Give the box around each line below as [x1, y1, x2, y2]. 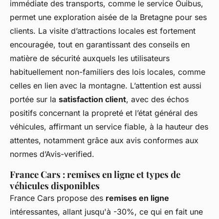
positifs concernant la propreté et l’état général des [10, 108, 197, 118]
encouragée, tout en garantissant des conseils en [10, 39, 190, 49]
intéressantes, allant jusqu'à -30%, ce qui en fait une [10, 206, 203, 217]
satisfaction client [59, 94, 126, 104]
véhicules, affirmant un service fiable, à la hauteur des [10, 121, 208, 131]
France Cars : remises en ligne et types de [10, 168, 180, 180]
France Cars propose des [10, 193, 106, 203]
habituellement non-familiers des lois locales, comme [10, 66, 205, 77]
